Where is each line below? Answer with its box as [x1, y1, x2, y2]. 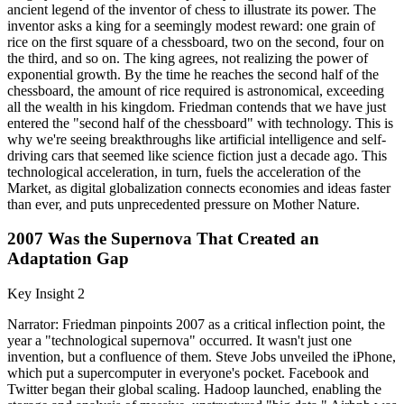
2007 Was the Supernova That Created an [7, 229, 319, 249]
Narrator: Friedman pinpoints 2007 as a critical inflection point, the [7, 317, 385, 333]
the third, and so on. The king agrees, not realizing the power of [7, 50, 368, 66]
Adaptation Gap [7, 249, 129, 269]
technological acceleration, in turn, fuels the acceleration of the [7, 163, 361, 179]
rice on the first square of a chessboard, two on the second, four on [7, 33, 384, 50]
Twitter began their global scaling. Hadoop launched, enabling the [7, 381, 381, 398]
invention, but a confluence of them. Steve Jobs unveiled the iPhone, [7, 349, 396, 365]
